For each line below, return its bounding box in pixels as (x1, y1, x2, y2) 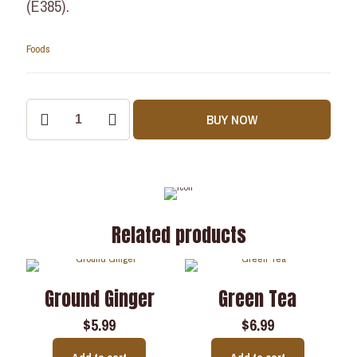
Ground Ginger (44, 284, 155, 313)
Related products (111, 221, 246, 249)
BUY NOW (206, 111, 257, 128)
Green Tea (218, 284, 297, 313)
